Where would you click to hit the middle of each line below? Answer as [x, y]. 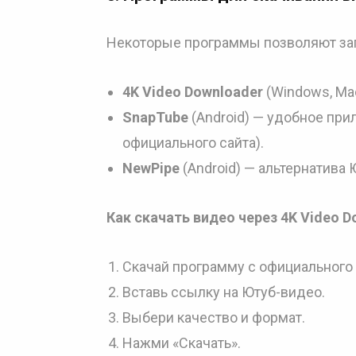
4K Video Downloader [193, 92]
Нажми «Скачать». [182, 343]
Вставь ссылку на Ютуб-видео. [224, 292]
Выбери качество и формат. [214, 317]
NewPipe [151, 168]
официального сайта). [193, 143]
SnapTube [155, 117]
